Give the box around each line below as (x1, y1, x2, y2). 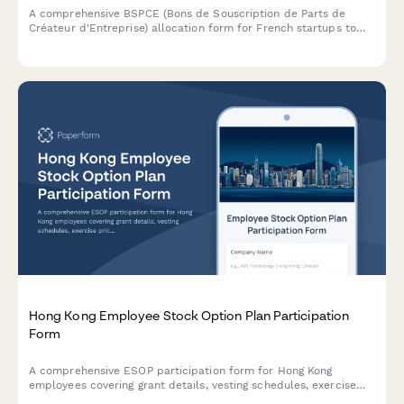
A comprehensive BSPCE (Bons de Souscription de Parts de (29, 7, 346, 21)
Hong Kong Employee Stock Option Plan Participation (29, 307, 349, 323)
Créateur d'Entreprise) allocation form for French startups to (29, 22, 356, 35)
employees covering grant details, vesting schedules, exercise (29, 378, 356, 391)
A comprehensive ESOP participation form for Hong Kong (29, 363, 333, 377)
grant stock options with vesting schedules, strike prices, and (29, 36, 356, 50)
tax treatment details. (29, 50, 146, 64)
